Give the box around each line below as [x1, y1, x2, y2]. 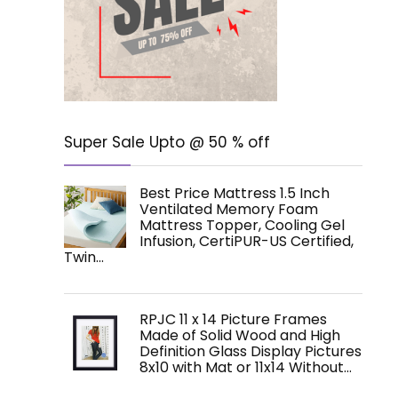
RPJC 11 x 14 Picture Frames [139, 309, 327, 330]
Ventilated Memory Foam [139, 199, 318, 219]
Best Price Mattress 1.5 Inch [139, 183, 330, 203]
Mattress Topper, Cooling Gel [139, 215, 345, 235]
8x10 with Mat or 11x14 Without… [139, 357, 352, 378]
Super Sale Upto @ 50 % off [64, 131, 270, 153]
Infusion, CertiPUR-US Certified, [139, 231, 354, 251]
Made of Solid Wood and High [139, 325, 340, 346]
